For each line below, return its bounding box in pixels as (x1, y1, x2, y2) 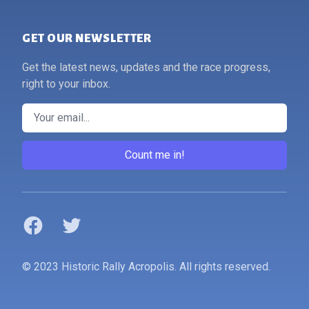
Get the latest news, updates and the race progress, (22, 60, 270, 74)
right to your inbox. (22, 77, 110, 90)
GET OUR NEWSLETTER (22, 32, 152, 45)
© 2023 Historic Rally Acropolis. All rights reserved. (22, 259, 270, 273)
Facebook (21, 215, 69, 228)
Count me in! (124, 148, 185, 161)
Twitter (60, 215, 94, 228)
